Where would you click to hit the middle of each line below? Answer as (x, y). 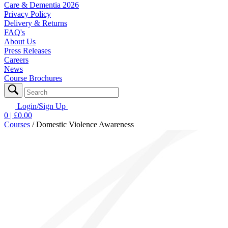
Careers (16, 60)
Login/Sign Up (41, 106)
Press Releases (27, 50)
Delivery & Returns (36, 23)
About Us (20, 41)
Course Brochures (33, 78)
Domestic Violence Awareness (85, 124)
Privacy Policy (27, 14)
